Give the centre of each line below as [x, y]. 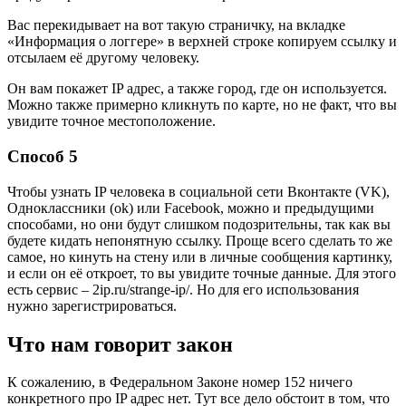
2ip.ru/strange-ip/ [141, 289]
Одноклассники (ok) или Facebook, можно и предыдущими [191, 208]
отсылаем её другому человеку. [103, 58]
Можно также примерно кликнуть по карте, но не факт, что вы [202, 105]
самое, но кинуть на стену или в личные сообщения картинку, [200, 256]
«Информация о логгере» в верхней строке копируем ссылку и [202, 42]
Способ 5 [43, 156]
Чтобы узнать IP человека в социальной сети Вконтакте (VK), [198, 191]
